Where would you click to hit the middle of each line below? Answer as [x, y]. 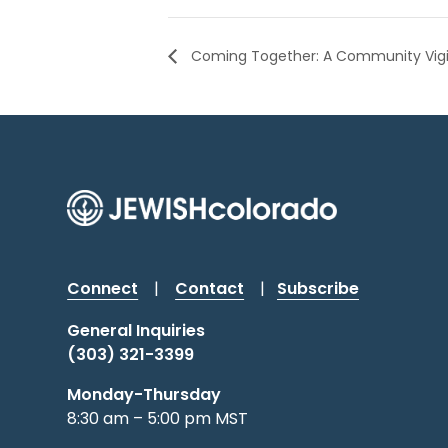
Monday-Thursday [144, 395]
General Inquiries [136, 331]
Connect [103, 289]
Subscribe [318, 289]
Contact [210, 289]
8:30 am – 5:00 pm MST [158, 419]
